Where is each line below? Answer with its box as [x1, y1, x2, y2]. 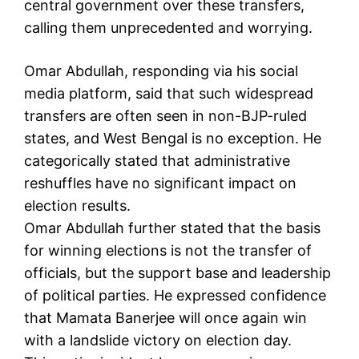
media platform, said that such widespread [24, 84, 313, 102]
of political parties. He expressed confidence [24, 286, 326, 304]
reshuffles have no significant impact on [24, 174, 296, 192]
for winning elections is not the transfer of [24, 241, 312, 259]
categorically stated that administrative [24, 151, 290, 169]
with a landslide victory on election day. [24, 331, 292, 349]
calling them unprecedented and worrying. [24, 18, 313, 36]
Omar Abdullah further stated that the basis [24, 219, 321, 236]
